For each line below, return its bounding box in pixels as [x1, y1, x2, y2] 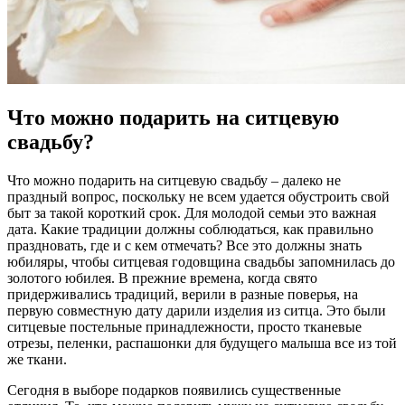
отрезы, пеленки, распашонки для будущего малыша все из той [7, 334, 397, 351]
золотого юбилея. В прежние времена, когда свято [7, 269, 317, 286]
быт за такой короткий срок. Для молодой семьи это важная [7, 204, 376, 221]
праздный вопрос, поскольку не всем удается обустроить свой [7, 188, 390, 204]
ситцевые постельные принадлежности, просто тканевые [7, 318, 362, 334]
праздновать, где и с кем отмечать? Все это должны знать [7, 237, 362, 253]
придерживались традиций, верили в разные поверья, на [7, 286, 358, 302]
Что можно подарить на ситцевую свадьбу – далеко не [7, 172, 341, 188]
